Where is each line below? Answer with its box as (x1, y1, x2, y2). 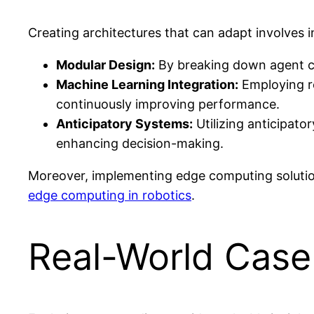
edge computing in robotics (28, 187, 191, 203)
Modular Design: (56, 57, 155, 72)
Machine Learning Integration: (56, 76, 238, 92)
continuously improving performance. (56, 96, 280, 111)
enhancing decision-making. (56, 135, 224, 151)
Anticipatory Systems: (56, 116, 193, 131)
